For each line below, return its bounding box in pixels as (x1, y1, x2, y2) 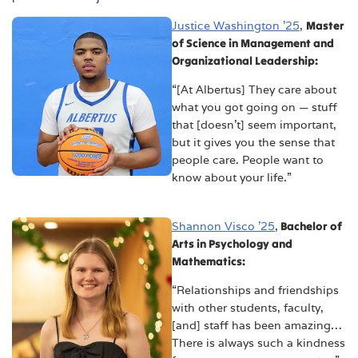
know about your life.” (172, 169, 292, 185)
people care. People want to (172, 152, 324, 167)
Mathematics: (172, 253, 245, 268)
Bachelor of (278, 218, 342, 233)
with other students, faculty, (172, 300, 324, 316)
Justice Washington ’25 (172, 18, 300, 33)
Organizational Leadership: (172, 53, 318, 68)
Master (306, 18, 344, 33)
